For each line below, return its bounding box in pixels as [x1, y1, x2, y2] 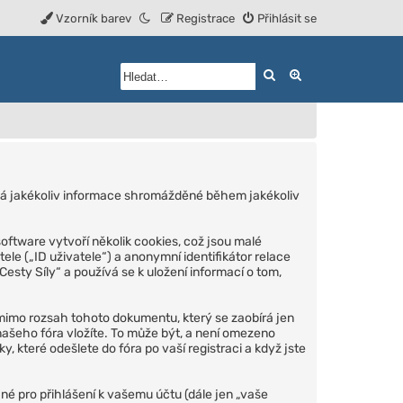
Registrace [176, 12, 235, 25]
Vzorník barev [56, 12, 131, 25]
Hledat [276, 67, 316, 81]
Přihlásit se [257, 12, 317, 25]
